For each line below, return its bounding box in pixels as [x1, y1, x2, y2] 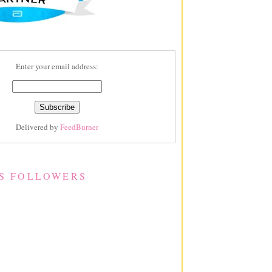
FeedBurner [59, 121, 98, 132]
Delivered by [15, 121, 60, 132]
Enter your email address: [15, 60, 98, 72]
